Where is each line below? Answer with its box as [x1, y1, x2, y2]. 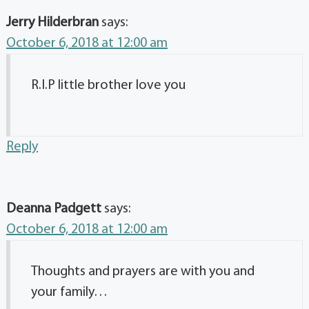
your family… [31, 286, 108, 300]
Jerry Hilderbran [6, 16, 99, 30]
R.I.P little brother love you [31, 79, 186, 93]
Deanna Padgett [6, 202, 101, 217]
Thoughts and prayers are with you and [31, 265, 255, 279]
